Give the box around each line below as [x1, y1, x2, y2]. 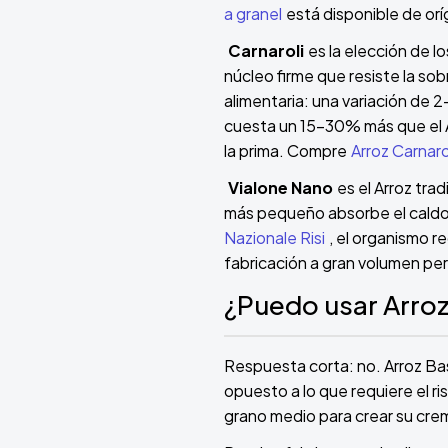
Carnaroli [228, 40, 304, 62]
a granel [224, 3, 282, 25]
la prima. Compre [224, 140, 347, 162]
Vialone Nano [228, 177, 333, 199]
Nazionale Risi [224, 227, 325, 249]
